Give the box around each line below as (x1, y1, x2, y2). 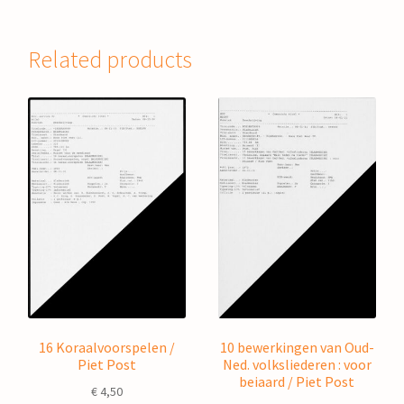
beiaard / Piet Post (239, 372, 355, 390)
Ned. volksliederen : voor (222, 354, 372, 373)
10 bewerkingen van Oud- (219, 337, 374, 356)
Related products (28, 44, 193, 74)
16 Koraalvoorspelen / (39, 337, 176, 356)
